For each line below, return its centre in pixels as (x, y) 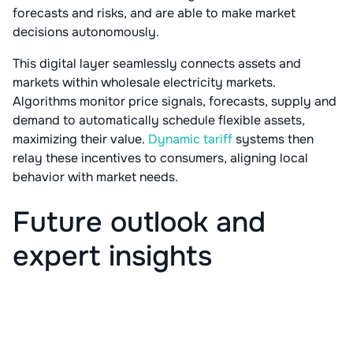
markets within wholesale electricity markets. (144, 83)
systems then (273, 139)
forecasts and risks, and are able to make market (154, 13)
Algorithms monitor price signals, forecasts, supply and (175, 102)
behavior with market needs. (97, 177)
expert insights (112, 256)
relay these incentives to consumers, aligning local (160, 158)
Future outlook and (139, 223)
